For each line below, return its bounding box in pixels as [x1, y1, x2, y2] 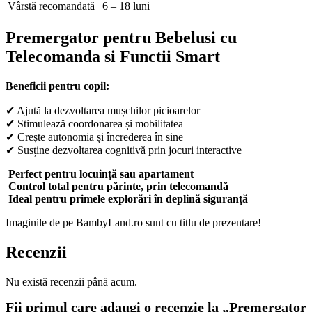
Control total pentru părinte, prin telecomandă [6, 180, 228, 193]
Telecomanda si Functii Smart [6, 47, 220, 66]
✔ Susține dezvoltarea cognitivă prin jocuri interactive [6, 144, 242, 157]
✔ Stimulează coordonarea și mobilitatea [6, 118, 183, 130]
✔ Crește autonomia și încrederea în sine [6, 131, 183, 143]
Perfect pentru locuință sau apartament [6, 168, 194, 180]
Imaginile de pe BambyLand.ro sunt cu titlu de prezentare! [6, 217, 261, 229]
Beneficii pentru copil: [6, 80, 109, 93]
